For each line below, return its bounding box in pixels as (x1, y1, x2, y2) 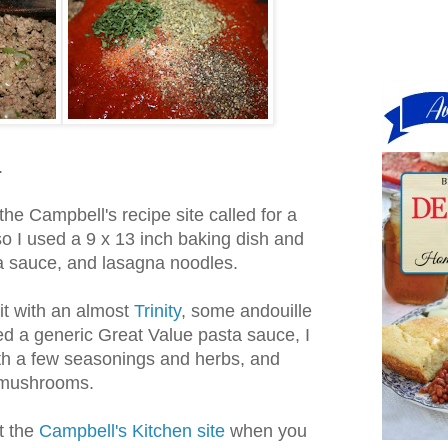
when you (225, 421, 307, 442)
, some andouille (181, 301, 312, 322)
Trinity (134, 301, 181, 322)
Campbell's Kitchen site (39, 421, 225, 442)
